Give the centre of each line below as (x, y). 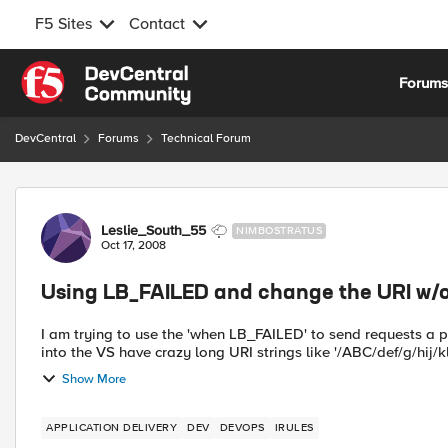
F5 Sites (63, 24)
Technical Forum (206, 138)
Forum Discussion (121, 198)
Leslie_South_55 (153, 230)
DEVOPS (242, 427)
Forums (118, 138)
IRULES (294, 427)
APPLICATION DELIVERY (111, 427)
